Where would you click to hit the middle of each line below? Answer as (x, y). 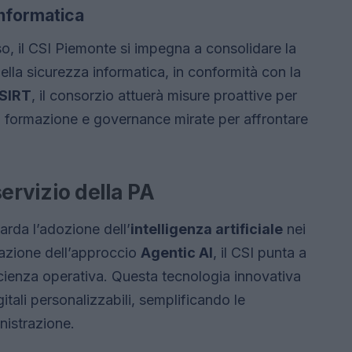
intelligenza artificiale (207, 229)
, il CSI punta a (260, 253)
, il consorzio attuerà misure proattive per (164, 96)
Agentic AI (177, 253)
